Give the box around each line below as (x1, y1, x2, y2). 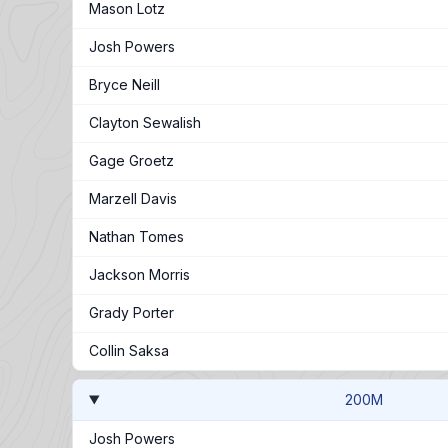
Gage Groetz (89, 152, 174, 169)
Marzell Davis (89, 190, 177, 207)
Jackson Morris (89, 266, 190, 283)
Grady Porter (89, 304, 174, 321)
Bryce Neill (89, 76, 160, 93)
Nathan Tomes (89, 228, 184, 245)
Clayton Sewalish (89, 114, 201, 131)
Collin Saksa (89, 342, 169, 359)
